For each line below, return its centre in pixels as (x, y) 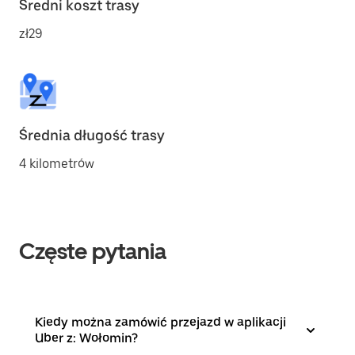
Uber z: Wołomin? (86, 338)
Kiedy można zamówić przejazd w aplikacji (160, 322)
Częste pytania (93, 251)
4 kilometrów (57, 164)
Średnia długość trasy (92, 135)
